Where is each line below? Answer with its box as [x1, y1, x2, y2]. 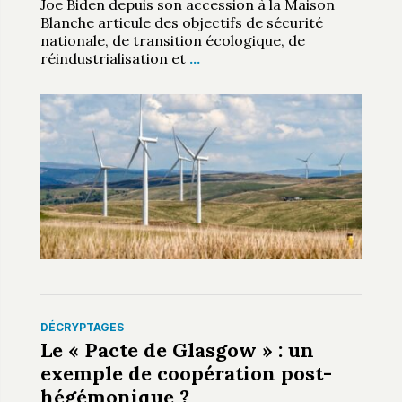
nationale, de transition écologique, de [39, 31, 305, 49]
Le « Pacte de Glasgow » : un [39, 337, 314, 363]
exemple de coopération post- [39, 361, 332, 387]
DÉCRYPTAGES [39, 320, 124, 335]
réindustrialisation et [39, 48, 189, 67]
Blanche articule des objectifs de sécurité [39, 13, 323, 31]
